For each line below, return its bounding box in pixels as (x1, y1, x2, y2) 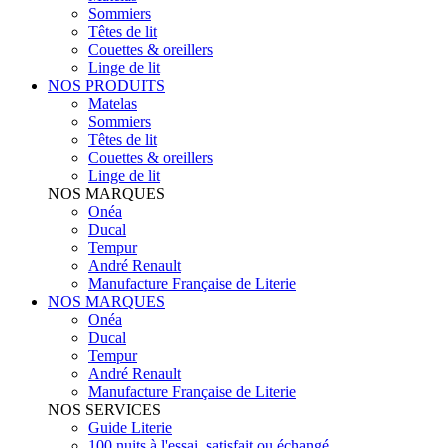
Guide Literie (88, 418, 172, 436)
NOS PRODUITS (48, 76, 165, 94)
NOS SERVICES (48, 400, 161, 418)
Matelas (88, 94, 137, 112)
